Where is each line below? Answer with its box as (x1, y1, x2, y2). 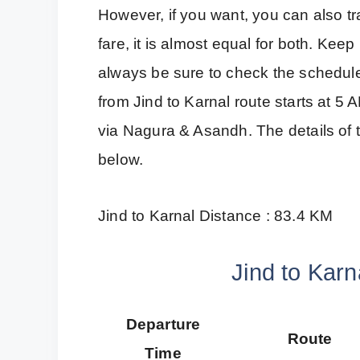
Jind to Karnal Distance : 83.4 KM (98, 207, 333, 225)
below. (98, 151, 144, 169)
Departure (125, 315, 201, 333)
